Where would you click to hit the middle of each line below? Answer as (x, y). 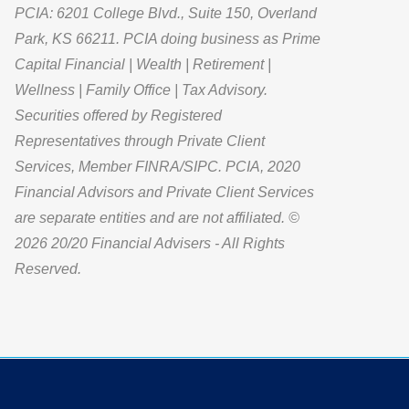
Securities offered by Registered (119, 115)
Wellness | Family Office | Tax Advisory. (142, 89)
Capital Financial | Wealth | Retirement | (143, 64)
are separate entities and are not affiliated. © (157, 217)
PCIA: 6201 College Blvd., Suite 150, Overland (166, 13)
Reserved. (48, 268)
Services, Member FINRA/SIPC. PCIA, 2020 (158, 166)
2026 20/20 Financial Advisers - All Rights (150, 243)
